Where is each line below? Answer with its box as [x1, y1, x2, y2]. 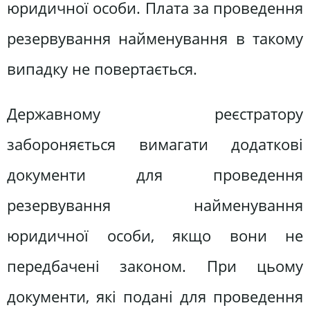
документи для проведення [7, 164, 303, 186]
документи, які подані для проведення [7, 286, 303, 308]
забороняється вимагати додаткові [7, 134, 303, 156]
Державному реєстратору [7, 103, 303, 125]
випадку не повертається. [7, 57, 197, 80]
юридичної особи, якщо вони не [7, 225, 303, 247]
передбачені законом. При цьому [7, 255, 303, 277]
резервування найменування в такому [7, 27, 303, 49]
